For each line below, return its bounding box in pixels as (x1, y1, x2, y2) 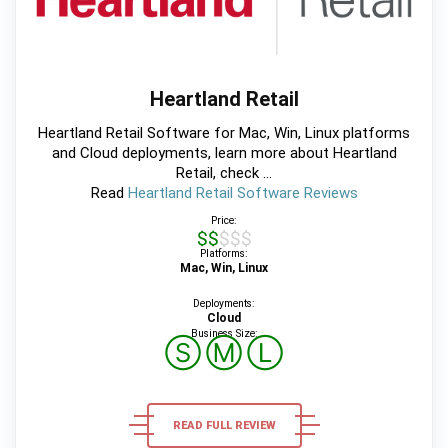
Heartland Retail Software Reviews (127, 183, 358, 202)
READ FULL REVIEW (172, 418, 276, 432)
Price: (211, 213, 237, 227)
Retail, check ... (176, 163, 272, 182)
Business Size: (190, 326, 258, 340)
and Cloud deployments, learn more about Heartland (51, 143, 397, 162)
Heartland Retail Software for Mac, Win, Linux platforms (38, 123, 410, 142)
